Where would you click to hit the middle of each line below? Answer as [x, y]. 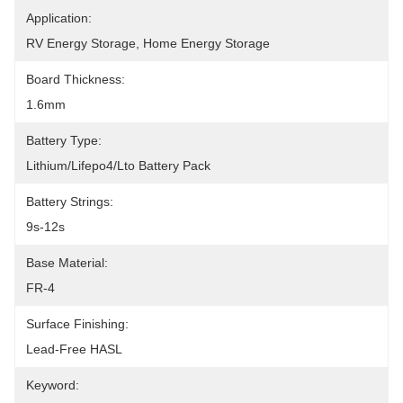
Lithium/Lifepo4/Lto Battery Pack [118, 166]
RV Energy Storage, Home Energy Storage [148, 43]
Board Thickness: [76, 79]
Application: [59, 18]
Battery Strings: [70, 201]
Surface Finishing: [77, 324]
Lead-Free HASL [74, 349]
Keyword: [53, 385]
